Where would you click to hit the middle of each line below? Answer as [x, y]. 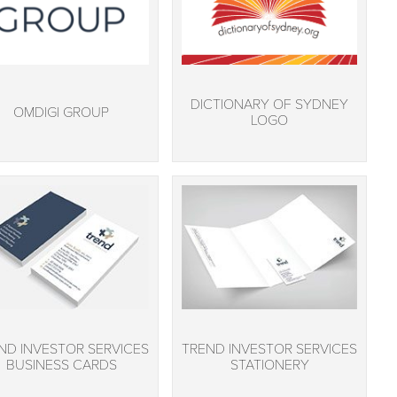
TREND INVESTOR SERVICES [269, 350]
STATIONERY [269, 366]
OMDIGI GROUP [61, 113]
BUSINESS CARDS [61, 366]
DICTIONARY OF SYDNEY [269, 105]
